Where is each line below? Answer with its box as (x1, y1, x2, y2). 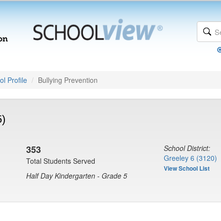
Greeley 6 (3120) (164, 153, 217, 163)
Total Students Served (26, 156, 95, 166)
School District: (164, 143, 210, 153)
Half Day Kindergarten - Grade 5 (26, 171, 127, 181)
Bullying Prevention (38, 75, 98, 85)
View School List (164, 164, 210, 173)
